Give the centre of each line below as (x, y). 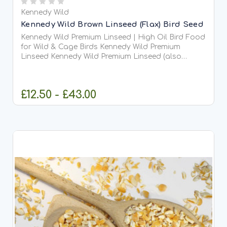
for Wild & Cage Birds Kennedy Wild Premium (60, 47)
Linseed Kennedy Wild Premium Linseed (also (36, 57)
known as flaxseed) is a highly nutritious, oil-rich (107, 66)
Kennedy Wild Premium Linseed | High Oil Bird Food (113, 37)
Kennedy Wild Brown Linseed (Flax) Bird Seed (112, 25)
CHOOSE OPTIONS (120, 117)
